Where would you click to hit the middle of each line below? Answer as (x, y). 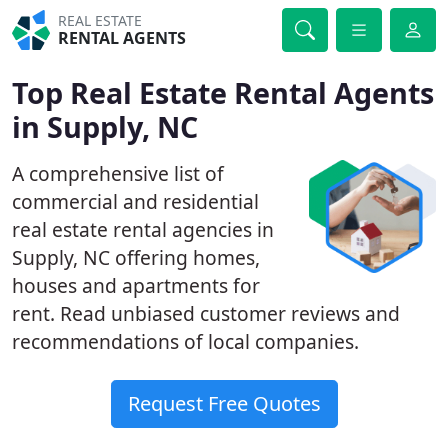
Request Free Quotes (224, 403)
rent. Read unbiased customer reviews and (206, 313)
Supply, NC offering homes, (136, 257)
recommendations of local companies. (185, 341)
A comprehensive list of (118, 173)
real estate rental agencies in (143, 229)
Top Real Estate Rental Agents (223, 92)
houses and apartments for (136, 285)
